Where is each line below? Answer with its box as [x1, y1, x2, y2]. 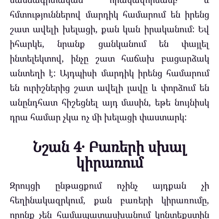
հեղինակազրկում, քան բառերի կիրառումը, [10, 194, 209, 206]
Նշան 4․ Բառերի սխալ [33, 137, 186, 157]
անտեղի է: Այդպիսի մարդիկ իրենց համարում [10, 66, 209, 79]
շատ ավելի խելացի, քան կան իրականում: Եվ [10, 22, 209, 35]
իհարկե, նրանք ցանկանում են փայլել [10, 37, 209, 49]
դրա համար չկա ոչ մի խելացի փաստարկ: [10, 110, 187, 123]
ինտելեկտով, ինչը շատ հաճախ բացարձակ [10, 52, 209, 64]
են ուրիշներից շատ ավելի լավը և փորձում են [10, 81, 209, 93]
